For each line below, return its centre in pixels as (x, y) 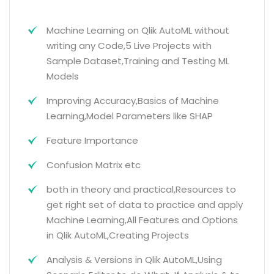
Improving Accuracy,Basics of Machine (133, 101)
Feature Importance (92, 140)
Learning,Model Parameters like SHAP (130, 116)
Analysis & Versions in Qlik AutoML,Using (134, 260)
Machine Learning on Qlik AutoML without (138, 30)
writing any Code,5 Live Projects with (129, 46)
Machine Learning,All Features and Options (142, 220)
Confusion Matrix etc (94, 165)
